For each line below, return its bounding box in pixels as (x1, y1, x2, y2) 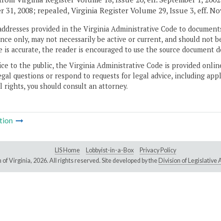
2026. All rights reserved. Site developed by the (33, 157, 158, 165)
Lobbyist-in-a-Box (86, 147, 134, 154)
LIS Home (55, 147, 80, 154)
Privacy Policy (140, 147, 176, 154)
